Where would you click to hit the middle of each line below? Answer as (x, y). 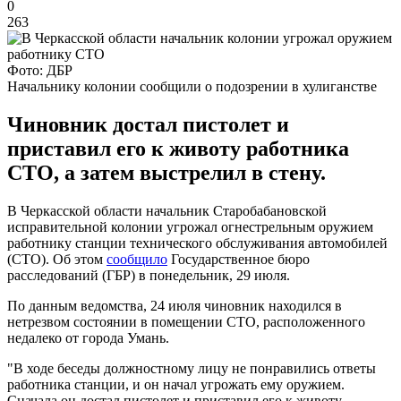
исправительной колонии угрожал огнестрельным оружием (190, 226)
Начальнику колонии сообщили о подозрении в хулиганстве (192, 86)
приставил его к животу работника (178, 148)
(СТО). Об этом (57, 259)
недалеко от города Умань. (88, 337)
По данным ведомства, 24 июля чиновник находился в (175, 305)
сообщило (137, 259)
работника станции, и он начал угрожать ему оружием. (176, 384)
